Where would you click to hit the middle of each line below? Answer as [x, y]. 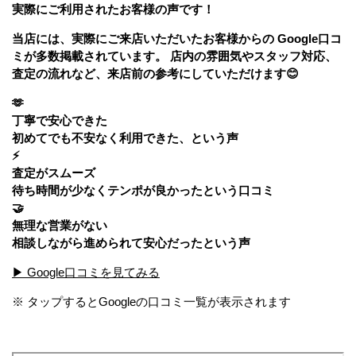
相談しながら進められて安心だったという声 [131, 242]
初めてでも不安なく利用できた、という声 [125, 137]
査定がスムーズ [54, 172]
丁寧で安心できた [60, 120]
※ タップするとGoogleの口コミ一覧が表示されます [151, 301]
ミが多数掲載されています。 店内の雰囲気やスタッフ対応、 [174, 56]
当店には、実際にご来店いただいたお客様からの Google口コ [177, 38]
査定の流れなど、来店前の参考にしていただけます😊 [155, 73]
